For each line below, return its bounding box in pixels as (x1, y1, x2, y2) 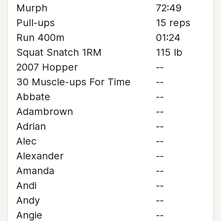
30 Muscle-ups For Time (16, 76, 131, 88)
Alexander (16, 150, 64, 162)
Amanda (16, 165, 54, 177)
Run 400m (16, 32, 65, 43)
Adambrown (16, 106, 73, 117)
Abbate (16, 91, 50, 103)
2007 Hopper (16, 61, 78, 73)
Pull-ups (16, 17, 55, 29)
